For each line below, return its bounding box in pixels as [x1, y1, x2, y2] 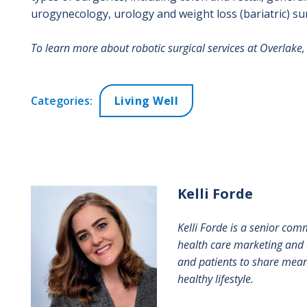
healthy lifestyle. [177, 271, 254, 286]
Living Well [114, 93, 178, 108]
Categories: [30, 93, 93, 108]
